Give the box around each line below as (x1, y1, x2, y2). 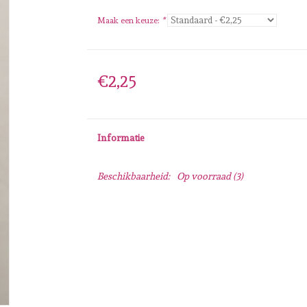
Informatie (97, 132, 145, 143)
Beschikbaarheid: (97, 171, 170, 182)
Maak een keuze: (97, 16, 162, 25)
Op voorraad (176, 171, 231, 182)
